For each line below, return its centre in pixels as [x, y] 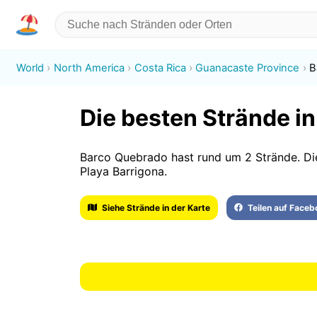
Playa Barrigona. [123, 171]
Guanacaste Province [248, 68]
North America [89, 68]
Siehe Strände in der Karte [156, 207]
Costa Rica [160, 68]
